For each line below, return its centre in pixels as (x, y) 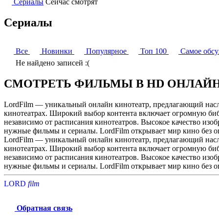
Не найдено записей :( (52, 63)
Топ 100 (153, 51)
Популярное (106, 51)
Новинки (57, 51)
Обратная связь (44, 208)
